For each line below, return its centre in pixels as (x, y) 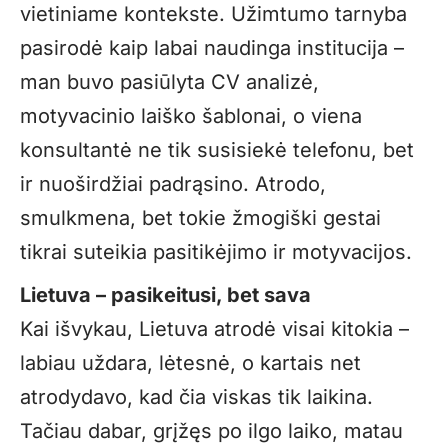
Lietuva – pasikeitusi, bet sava (165, 295)
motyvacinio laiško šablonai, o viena (191, 116)
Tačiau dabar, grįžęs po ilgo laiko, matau (211, 431)
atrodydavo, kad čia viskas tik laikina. (196, 397)
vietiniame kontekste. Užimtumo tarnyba (213, 14)
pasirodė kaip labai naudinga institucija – (212, 48)
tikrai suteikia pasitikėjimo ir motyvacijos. (216, 252)
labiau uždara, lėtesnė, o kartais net (190, 363)
